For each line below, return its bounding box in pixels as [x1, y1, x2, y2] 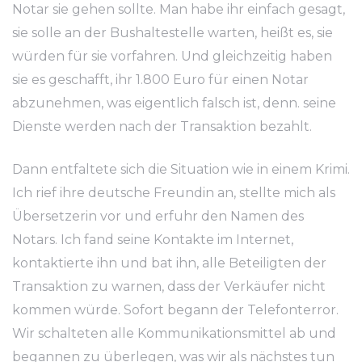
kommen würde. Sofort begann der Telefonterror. [12, 302, 339, 318]
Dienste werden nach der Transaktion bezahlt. [12, 119, 312, 134]
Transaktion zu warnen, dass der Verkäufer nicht [12, 279, 326, 294]
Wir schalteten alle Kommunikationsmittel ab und [12, 326, 336, 341]
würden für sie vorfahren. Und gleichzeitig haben [12, 48, 332, 64]
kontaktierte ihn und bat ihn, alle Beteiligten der [12, 255, 326, 271]
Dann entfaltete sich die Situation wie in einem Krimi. [12, 162, 350, 177]
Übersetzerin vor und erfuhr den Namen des [12, 208, 304, 224]
